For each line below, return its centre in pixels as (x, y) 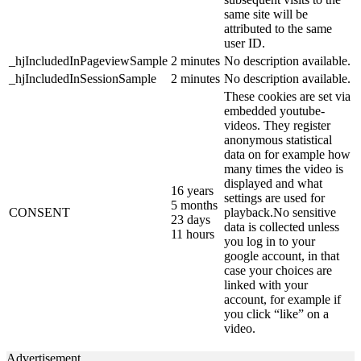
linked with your (266, 285)
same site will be (266, 15)
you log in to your (270, 242)
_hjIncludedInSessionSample (83, 79)
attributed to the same (278, 29)
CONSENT (39, 213)
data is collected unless (282, 227)
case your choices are (278, 271)
